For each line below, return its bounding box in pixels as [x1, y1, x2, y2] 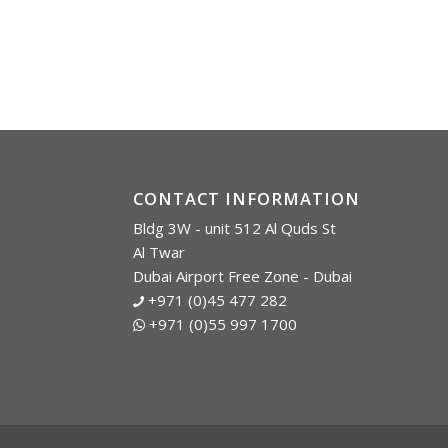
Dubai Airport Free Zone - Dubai [132, 266, 352, 287]
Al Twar [132, 242, 185, 263]
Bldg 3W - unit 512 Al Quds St [132, 218, 336, 239]
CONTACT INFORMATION [132, 187, 360, 211]
